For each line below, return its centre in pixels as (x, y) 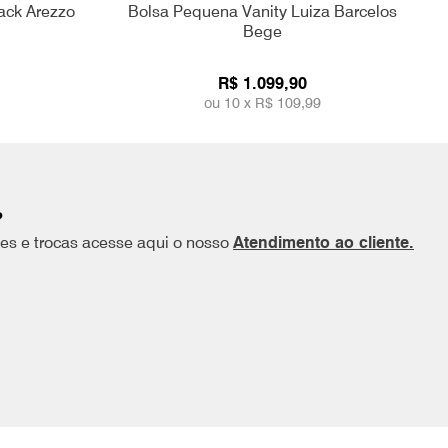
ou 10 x (229, 102)
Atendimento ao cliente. (323, 242)
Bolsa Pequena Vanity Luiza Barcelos (262, 11)
